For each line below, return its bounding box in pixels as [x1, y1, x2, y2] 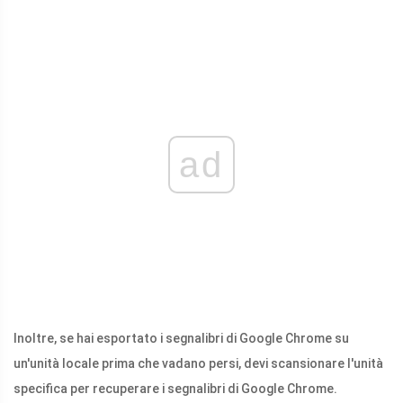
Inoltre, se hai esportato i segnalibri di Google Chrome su [13, 331, 349, 346]
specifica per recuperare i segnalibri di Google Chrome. [13, 381, 337, 397]
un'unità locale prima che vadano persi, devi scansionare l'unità [13, 356, 383, 372]
